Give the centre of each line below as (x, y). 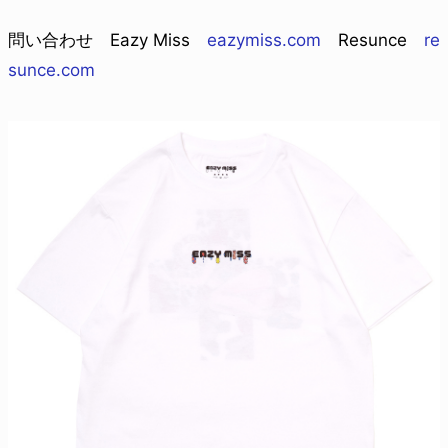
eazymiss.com (264, 40)
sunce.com (51, 70)
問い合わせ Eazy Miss (107, 40)
